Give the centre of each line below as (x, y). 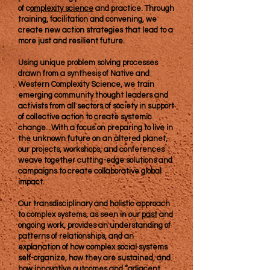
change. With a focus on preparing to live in (96, 128)
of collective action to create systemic (85, 117)
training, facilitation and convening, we (87, 19)
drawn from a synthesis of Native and (84, 74)
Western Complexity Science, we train (86, 84)
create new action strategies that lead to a (96, 30)
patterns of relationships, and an (76, 236)
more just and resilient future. (72, 41)
